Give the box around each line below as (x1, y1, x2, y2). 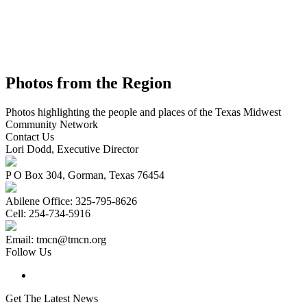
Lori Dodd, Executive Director (5, 143, 138, 156)
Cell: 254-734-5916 (5, 208, 90, 220)
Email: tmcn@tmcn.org (5, 234, 106, 246)
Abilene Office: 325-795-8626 (5, 195, 137, 208)
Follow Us (5, 246, 51, 258)
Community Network (5, 119, 98, 131)
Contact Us (5, 131, 54, 143)
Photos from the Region (5, 74, 171, 93)
